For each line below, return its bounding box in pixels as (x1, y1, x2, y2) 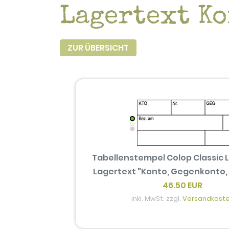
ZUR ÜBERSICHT (67, 41, 129, 54)
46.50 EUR (163, 179, 203, 192)
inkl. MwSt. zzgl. (131, 194, 182, 203)
